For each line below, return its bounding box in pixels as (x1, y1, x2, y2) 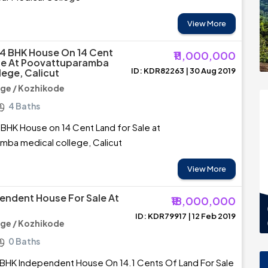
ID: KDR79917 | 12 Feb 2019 (135, 211, 236, 221)
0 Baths (8, 236, 40, 246)
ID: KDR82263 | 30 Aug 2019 (131, 66, 236, 75)
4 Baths (8, 100, 40, 111)
